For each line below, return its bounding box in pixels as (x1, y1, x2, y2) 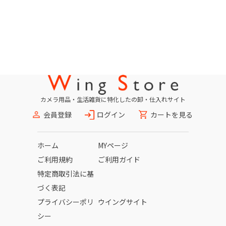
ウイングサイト (98, 197, 147, 207)
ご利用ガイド (98, 154, 140, 164)
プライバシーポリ (37, 197, 94, 207)
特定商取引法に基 (37, 168, 94, 179)
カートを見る (150, 109, 193, 120)
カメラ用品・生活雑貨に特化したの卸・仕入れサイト (40, 95, 186, 103)
